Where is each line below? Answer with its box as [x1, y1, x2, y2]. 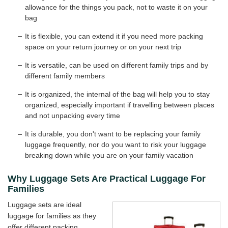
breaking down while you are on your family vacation [25, 151, 193, 160]
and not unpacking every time [25, 111, 120, 120]
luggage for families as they [8, 212, 96, 220]
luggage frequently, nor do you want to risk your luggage [25, 140, 206, 149]
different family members [25, 72, 105, 80]
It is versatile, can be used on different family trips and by [25, 61, 208, 70]
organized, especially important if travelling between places [25, 101, 214, 109]
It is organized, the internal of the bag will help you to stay [25, 90, 210, 99]
